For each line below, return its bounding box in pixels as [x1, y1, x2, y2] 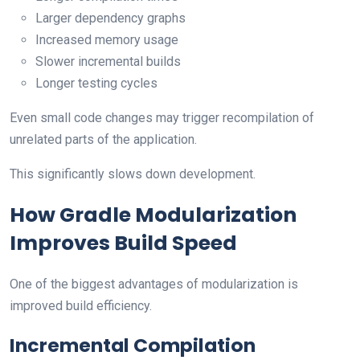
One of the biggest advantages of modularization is [10, 276, 298, 292]
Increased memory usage [35, 31, 178, 47]
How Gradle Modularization [10, 200, 297, 229]
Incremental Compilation [10, 331, 256, 358]
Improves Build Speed [10, 228, 237, 257]
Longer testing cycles [35, 75, 157, 91]
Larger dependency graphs [35, 10, 186, 26]
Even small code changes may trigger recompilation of [10, 109, 314, 125]
